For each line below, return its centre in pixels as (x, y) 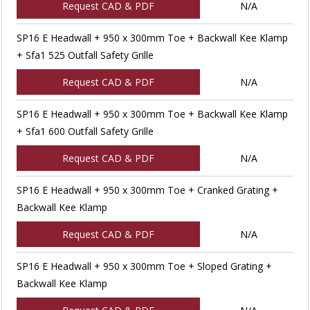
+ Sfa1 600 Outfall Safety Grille (85, 131)
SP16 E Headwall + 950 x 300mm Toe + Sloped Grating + (144, 266)
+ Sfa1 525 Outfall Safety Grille (85, 55)
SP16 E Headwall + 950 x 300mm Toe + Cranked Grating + (147, 190)
